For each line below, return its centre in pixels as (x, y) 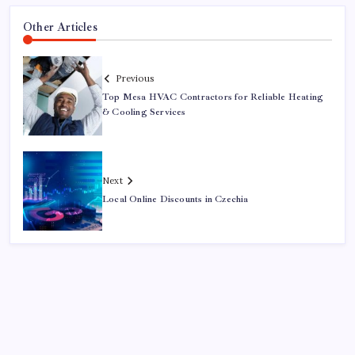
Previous (135, 78)
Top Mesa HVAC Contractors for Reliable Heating (213, 97)
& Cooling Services (144, 112)
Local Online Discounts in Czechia (176, 200)
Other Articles (60, 27)
